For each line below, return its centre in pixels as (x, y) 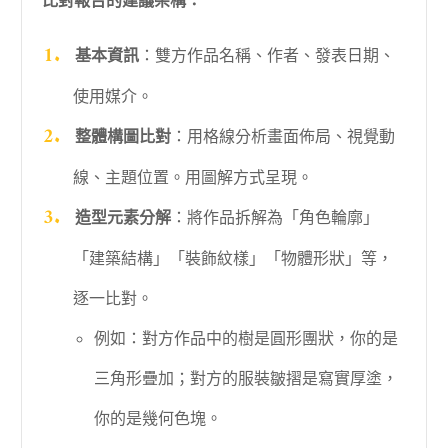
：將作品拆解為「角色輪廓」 (274, 217)
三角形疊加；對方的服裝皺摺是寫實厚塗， (245, 378)
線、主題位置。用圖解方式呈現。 (192, 177)
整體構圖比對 (122, 136)
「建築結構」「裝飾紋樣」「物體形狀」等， (232, 258)
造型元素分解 (122, 217)
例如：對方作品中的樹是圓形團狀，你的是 (245, 338)
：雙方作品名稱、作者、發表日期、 (266, 55)
